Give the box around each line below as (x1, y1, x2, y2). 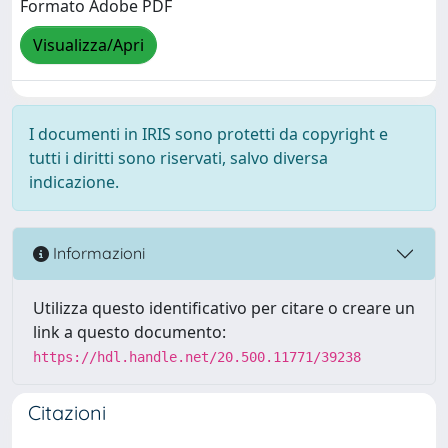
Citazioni (28, 399, 106, 425)
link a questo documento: (33, 320, 226, 343)
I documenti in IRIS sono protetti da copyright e (29, 122, 388, 145)
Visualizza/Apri (33, 34, 144, 57)
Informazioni (49, 243, 145, 264)
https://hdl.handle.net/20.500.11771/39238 (33, 348, 361, 365)
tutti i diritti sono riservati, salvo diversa (29, 146, 328, 169)
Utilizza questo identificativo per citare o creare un (33, 296, 415, 319)
